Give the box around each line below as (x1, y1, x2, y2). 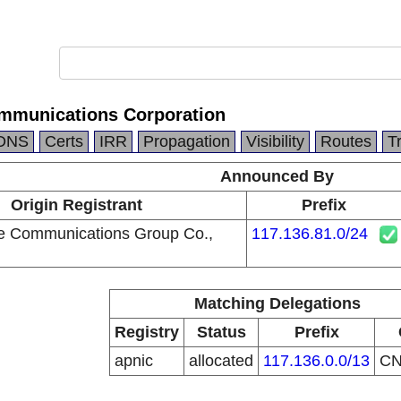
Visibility (246, 132, 304, 150)
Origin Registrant (10, 196, 142, 214)
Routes (320, 132, 371, 150)
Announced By (220, 167, 334, 185)
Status (196, 323, 246, 341)
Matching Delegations (193, 294, 361, 312)
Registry (115, 323, 179, 341)
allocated (189, 352, 253, 370)
